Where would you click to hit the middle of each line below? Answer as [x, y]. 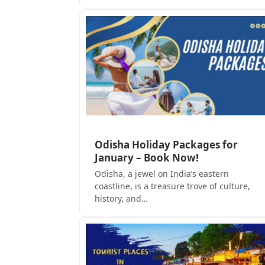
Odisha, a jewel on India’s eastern [162, 174]
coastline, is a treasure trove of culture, [172, 186]
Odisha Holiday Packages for [166, 145]
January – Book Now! [147, 158]
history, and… [121, 199]
